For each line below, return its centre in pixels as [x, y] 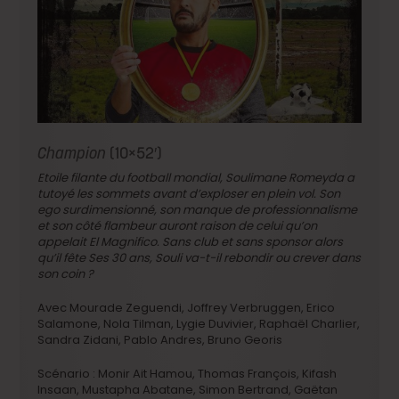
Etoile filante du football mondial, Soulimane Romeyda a [196, 177]
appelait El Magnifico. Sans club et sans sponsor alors [191, 241]
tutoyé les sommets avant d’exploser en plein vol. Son [189, 193]
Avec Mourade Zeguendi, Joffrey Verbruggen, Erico [187, 307]
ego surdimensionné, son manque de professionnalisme [198, 209]
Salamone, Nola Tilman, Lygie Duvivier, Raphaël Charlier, [199, 323]
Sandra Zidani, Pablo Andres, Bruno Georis [160, 339]
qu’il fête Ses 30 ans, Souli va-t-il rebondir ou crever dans [199, 257]
